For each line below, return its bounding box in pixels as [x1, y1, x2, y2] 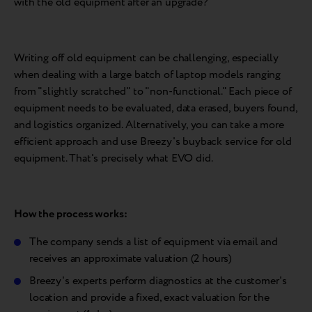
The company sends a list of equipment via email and [29, 234, 278, 251]
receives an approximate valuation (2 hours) [29, 251, 233, 267]
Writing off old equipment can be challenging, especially [14, 50, 279, 67]
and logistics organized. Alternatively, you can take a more [14, 117, 284, 134]
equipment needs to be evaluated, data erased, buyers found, [14, 100, 297, 117]
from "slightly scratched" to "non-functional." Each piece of [14, 84, 292, 100]
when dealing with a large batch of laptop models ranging [14, 67, 281, 84]
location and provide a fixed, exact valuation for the [29, 290, 270, 306]
